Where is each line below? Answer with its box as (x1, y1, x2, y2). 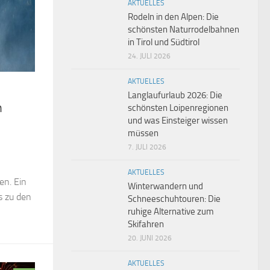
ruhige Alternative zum (128, 206, 214, 218)
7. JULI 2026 (128, 143, 166, 152)
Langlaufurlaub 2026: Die (128, 90, 222, 101)
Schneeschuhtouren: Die (128, 193, 221, 205)
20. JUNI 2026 (128, 234, 172, 243)
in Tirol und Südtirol (128, 37, 199, 48)
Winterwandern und (128, 181, 203, 192)
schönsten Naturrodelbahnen (128, 24, 239, 36)
